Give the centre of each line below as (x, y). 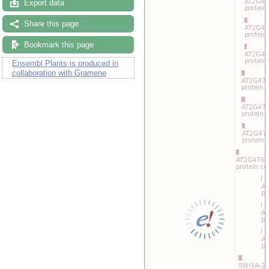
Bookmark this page (59, 45)
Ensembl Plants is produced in (65, 64)
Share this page (51, 24)
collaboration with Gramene (59, 73)
